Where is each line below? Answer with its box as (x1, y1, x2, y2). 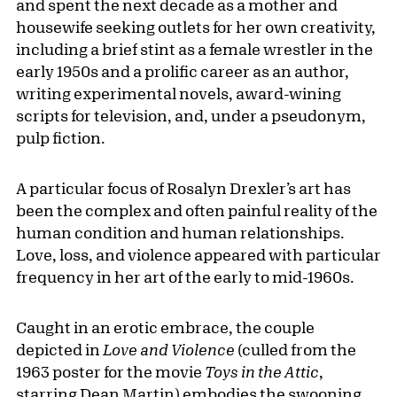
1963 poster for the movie (16, 362, 205, 381)
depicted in (16, 340, 103, 359)
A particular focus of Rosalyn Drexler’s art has (16, 179, 351, 198)
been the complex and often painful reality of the (16, 201, 378, 220)
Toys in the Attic (205, 362, 319, 381)
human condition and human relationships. (16, 223, 345, 242)
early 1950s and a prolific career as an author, (16, 62, 349, 81)
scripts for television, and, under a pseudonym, (16, 106, 366, 125)
